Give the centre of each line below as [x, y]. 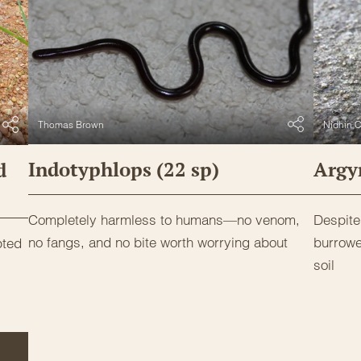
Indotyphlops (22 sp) [124, 170]
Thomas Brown [71, 124]
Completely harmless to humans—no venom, [164, 220]
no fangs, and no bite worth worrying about [158, 243]
